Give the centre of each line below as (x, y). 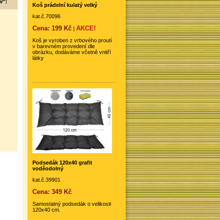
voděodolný (48, 169)
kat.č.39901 (46, 180)
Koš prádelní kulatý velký (65, 5)
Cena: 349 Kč (52, 192)
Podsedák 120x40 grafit (62, 163)
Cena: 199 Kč (52, 28)
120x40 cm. (46, 210)
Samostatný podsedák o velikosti (72, 204)
